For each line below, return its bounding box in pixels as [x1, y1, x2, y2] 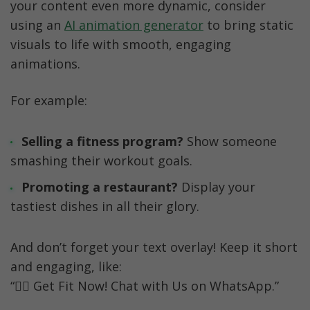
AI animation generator [64, 16, 203, 33]
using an [10, 16, 64, 33]
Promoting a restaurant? [21, 179, 178, 196]
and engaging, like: [10, 257, 122, 275]
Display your [177, 179, 255, 196]
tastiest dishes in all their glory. [10, 198, 199, 215]
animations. [10, 55, 80, 72]
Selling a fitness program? [21, 132, 187, 149]
